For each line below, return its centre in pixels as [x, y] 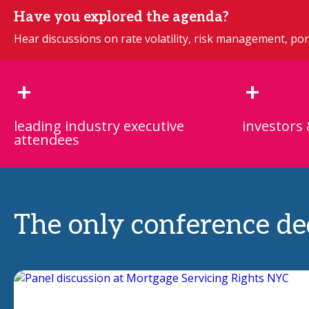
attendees [47, 140]
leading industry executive [99, 126]
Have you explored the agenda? [121, 17]
